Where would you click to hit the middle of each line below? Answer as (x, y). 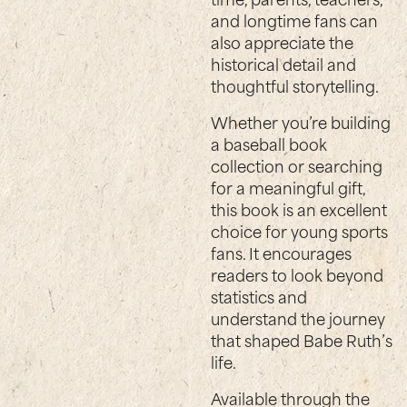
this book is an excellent (299, 208)
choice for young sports (300, 230)
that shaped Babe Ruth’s (302, 339)
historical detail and (284, 63)
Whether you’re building (301, 121)
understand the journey (298, 318)
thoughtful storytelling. (295, 85)
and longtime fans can (295, 20)
